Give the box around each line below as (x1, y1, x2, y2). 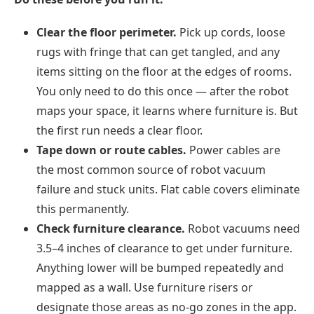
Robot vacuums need (185, 221, 300, 237)
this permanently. (36, 201, 129, 217)
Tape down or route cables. (36, 142, 186, 158)
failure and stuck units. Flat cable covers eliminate (36, 182, 300, 198)
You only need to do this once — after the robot (36, 83, 289, 100)
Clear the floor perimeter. (36, 25, 177, 41)
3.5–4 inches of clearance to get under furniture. (36, 240, 292, 257)
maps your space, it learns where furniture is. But (36, 103, 298, 119)
